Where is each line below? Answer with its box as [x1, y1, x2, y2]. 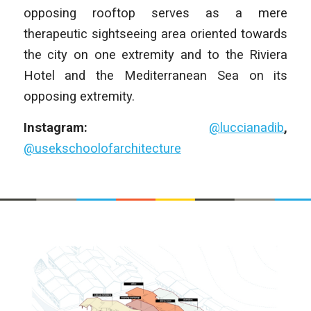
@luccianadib [209, 120, 285, 135]
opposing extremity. [23, 88, 135, 103]
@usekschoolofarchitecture [23, 141, 181, 156]
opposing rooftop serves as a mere [23, 5, 288, 20]
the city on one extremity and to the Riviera [23, 47, 288, 62]
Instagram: [23, 120, 149, 135]
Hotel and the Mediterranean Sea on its [23, 67, 288, 83]
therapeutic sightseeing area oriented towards [23, 26, 288, 41]
